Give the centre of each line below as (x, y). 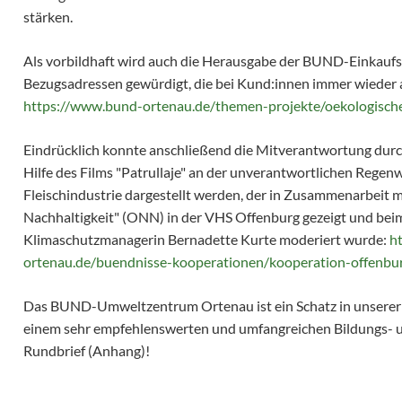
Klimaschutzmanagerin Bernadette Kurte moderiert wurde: (206, 240)
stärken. (48, 17)
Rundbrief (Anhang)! (87, 351)
